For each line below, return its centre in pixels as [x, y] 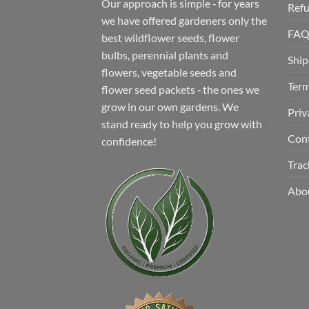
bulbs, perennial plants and [165, 54]
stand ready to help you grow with [182, 123]
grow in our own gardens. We [170, 106]
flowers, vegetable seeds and [169, 72]
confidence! [129, 141]
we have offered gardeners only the [184, 20]
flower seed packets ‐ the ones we [180, 89]
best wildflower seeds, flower [170, 37]
